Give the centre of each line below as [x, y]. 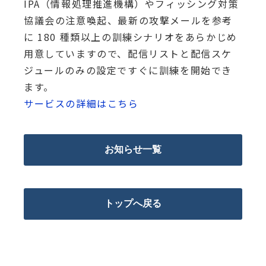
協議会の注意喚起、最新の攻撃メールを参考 [129, 20]
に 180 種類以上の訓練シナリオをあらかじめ [131, 37]
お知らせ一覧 [133, 149]
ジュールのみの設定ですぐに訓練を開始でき [128, 70]
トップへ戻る [133, 203]
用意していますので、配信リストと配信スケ [128, 53]
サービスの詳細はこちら [81, 103]
